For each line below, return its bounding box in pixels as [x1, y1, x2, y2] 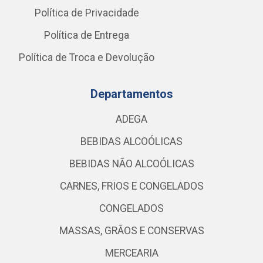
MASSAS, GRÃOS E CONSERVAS [59, 224, 204, 237]
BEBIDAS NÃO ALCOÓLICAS [69, 157, 194, 170]
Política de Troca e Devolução [19, 51, 154, 63]
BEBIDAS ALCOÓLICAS [80, 135, 183, 147]
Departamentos [90, 86, 173, 101]
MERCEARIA [104, 247, 159, 259]
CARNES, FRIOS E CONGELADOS [59, 180, 204, 192]
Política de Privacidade [34, 6, 139, 19]
